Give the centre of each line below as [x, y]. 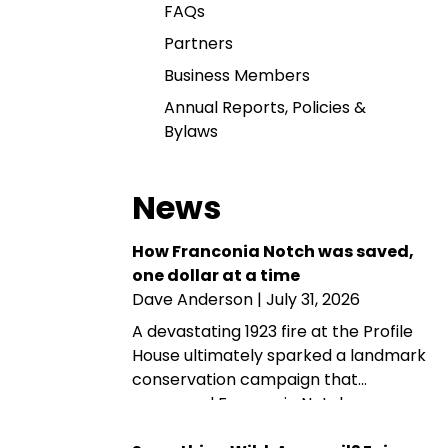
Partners [198, 43]
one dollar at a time [216, 275]
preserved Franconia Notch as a [258, 403]
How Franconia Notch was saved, [273, 251]
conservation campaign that [245, 379]
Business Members [237, 75]
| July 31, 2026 [306, 299]
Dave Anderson [192, 299]
